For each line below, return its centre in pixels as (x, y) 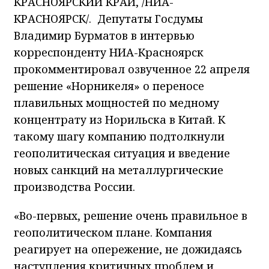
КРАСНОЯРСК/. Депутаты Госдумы (108, 19)
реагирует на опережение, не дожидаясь (128, 249)
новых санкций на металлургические (119, 170)
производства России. (74, 187)
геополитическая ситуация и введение (122, 153)
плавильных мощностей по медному (116, 103)
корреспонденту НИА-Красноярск (109, 53)
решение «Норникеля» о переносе (109, 86)
